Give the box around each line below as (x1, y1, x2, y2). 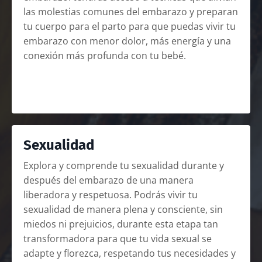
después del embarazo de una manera (23, 174, 194, 187)
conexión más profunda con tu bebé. (23, 49, 186, 63)
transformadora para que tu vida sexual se (23, 232, 212, 246)
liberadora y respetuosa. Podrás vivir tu (23, 188, 198, 202)
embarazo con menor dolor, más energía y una (23, 35, 231, 48)
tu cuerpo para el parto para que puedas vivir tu (23, 20, 236, 33)
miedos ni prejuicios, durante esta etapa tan (23, 218, 218, 231)
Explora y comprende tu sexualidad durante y (23, 159, 224, 173)
